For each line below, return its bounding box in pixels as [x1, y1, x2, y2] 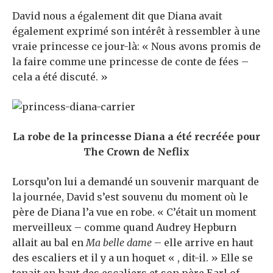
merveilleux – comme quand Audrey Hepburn [12, 221, 236, 233]
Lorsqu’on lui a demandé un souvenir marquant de [12, 175, 259, 188]
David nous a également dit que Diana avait [12, 9, 222, 22]
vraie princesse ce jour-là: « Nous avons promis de [12, 40, 261, 52]
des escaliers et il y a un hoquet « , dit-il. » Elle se [12, 251, 253, 264]
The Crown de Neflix [83, 145, 190, 158]
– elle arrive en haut [152, 236, 253, 249]
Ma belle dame [86, 236, 152, 249]
